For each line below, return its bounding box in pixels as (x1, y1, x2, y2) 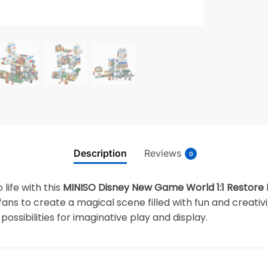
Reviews (144, 147, 181, 159)
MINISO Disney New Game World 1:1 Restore (63, 180, 264, 194)
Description (74, 147, 127, 159)
